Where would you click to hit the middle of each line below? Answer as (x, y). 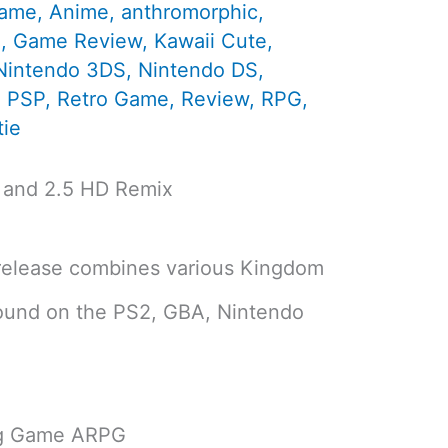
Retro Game (113, 99)
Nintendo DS (198, 70)
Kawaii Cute (211, 41)
